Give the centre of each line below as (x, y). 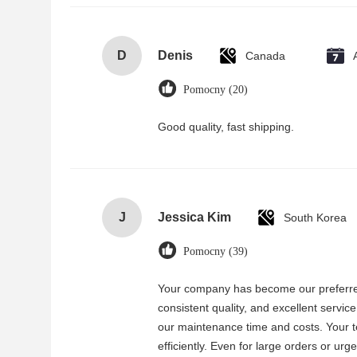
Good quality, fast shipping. (226, 127)
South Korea (315, 218)
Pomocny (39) (216, 251)
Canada (265, 56)
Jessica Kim (194, 217)
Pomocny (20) (216, 90)
